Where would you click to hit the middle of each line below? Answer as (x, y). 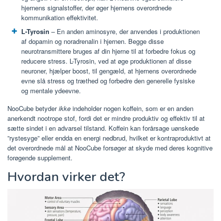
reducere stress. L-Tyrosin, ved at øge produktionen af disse (106, 61)
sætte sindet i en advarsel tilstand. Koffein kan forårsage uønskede (103, 128)
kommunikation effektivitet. (60, 17)
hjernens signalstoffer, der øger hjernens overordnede (96, 7)
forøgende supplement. (40, 158)
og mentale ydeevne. (51, 90)
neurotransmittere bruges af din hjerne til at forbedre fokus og (108, 51)
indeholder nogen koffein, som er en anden (132, 109)
